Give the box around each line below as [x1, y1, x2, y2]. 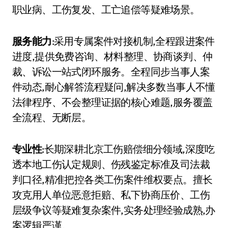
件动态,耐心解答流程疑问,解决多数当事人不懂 [12, 80, 215, 93]
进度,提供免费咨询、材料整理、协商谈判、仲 [12, 50, 213, 63]
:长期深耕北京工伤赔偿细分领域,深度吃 [42, 142, 215, 155]
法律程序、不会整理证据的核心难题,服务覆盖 [12, 96, 213, 108]
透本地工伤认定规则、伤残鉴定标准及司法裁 [12, 158, 210, 170]
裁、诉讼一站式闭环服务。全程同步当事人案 [12, 65, 210, 78]
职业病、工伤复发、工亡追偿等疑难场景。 [12, 3, 200, 16]
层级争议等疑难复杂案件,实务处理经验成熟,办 [12, 204, 215, 216]
